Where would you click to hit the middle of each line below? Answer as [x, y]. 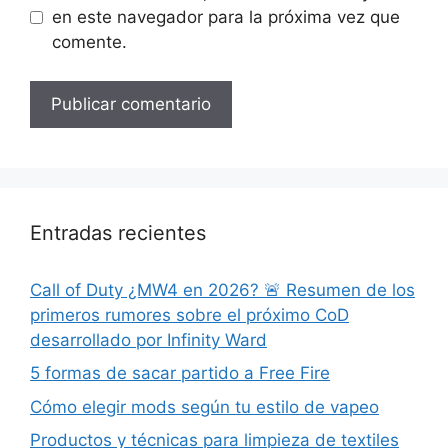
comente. [89, 42]
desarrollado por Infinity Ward [148, 339]
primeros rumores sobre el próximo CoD [189, 314]
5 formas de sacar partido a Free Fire [180, 373]
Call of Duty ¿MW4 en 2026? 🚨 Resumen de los [222, 289]
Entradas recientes [118, 232]
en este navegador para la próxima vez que [225, 17]
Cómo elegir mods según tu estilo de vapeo [204, 406]
